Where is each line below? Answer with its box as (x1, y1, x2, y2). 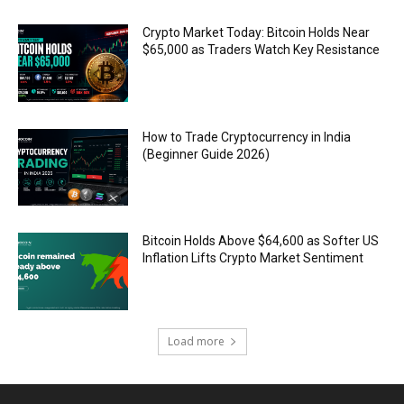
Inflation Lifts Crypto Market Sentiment (142, 251, 364, 266)
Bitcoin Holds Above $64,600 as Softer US (142, 234, 380, 249)
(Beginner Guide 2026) (142, 146, 271, 161)
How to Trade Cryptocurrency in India (142, 129, 352, 144)
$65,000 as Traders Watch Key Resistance (142, 42, 381, 58)
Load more (167, 334, 225, 350)
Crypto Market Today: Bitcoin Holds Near (142, 25, 371, 41)
